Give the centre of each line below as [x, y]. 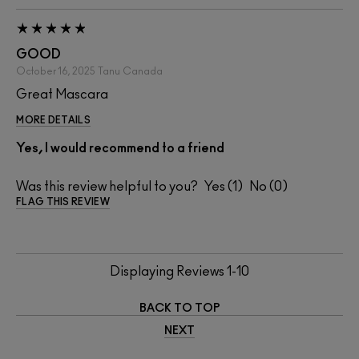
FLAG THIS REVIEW [63, 202]
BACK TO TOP [179, 308]
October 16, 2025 [56, 71]
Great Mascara [62, 94]
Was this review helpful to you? [107, 186]
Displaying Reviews [168, 271]
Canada [143, 71]
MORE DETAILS [53, 120]
